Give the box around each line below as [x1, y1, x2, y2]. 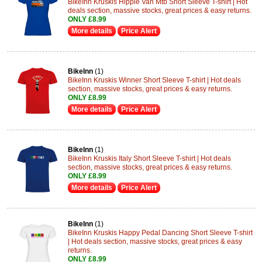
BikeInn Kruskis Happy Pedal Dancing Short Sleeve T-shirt [68, 228, 253, 237]
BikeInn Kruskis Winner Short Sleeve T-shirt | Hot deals [68, 76, 241, 84]
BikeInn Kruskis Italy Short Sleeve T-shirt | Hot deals [68, 154, 231, 163]
